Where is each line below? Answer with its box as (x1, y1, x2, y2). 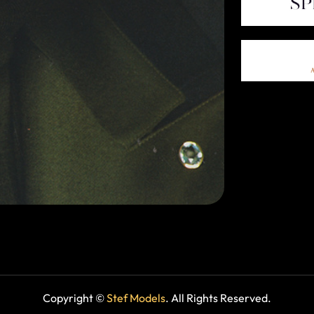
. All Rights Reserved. (165, 291, 271, 305)
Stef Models (107, 291, 165, 305)
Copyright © (43, 291, 107, 305)
